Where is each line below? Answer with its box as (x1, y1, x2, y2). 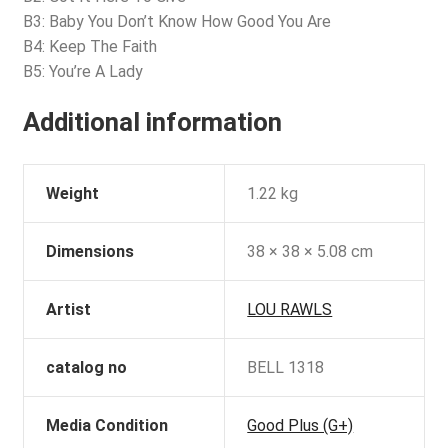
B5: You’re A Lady (22, 62, 143, 82)
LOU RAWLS (247, 299, 333, 319)
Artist (46, 299, 92, 319)
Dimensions (46, 241, 135, 261)
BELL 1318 (247, 357, 325, 377)
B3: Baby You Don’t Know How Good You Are (22, 12, 331, 32)
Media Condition (46, 415, 169, 435)
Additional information (22, 106, 282, 137)
